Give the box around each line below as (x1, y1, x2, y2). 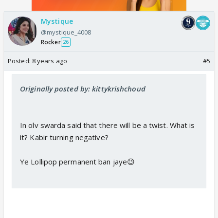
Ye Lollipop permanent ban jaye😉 (20, 156, 135, 166)
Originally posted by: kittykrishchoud (20, 83, 145, 93)
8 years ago (32, 56, 67, 65)
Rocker (41, 37, 61, 46)
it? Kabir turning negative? (20, 132, 109, 142)
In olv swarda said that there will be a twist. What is (20, 120, 195, 130)
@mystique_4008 (41, 27, 91, 36)
